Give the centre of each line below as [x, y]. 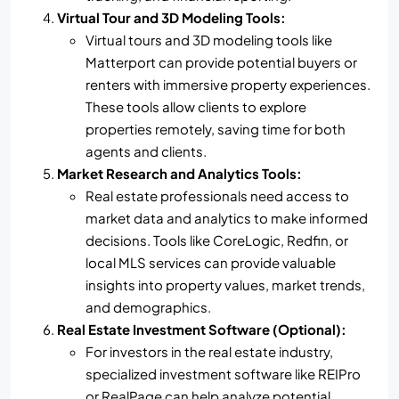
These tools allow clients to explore [196, 107]
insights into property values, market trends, [225, 285]
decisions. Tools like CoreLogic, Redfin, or [217, 240]
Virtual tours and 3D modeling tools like [209, 40]
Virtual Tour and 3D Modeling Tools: [171, 18]
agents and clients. [146, 151]
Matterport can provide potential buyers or [221, 62]
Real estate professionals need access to [217, 196]
